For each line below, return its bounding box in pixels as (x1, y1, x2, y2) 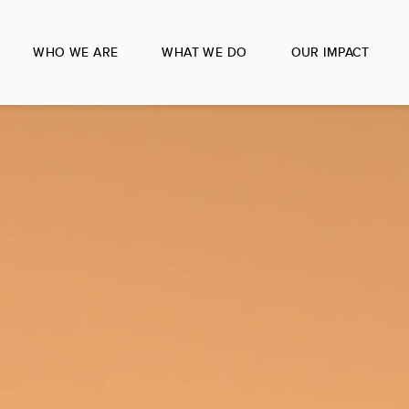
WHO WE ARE (33, 43, 119, 61)
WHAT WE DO (162, 43, 247, 61)
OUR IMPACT (290, 43, 370, 61)
